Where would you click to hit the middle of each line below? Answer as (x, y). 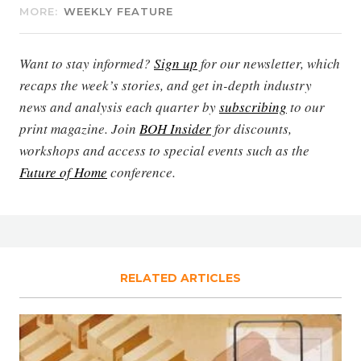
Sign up (176, 64)
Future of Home (63, 172)
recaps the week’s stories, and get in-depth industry (166, 85)
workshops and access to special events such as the (164, 151)
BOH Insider (175, 129)
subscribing (253, 107)
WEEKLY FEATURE (118, 12)
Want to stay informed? (87, 64)
